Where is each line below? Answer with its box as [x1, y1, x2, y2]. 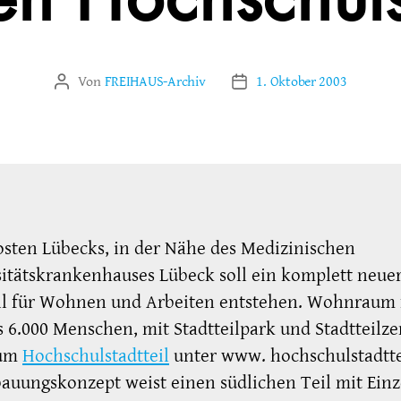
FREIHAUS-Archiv [104, 72, 206, 90]
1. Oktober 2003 [256, 72, 347, 90]
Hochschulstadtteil [22, 343, 169, 368]
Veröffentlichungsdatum [238, 73, 378, 92]
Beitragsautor [60, 73, 137, 92]
